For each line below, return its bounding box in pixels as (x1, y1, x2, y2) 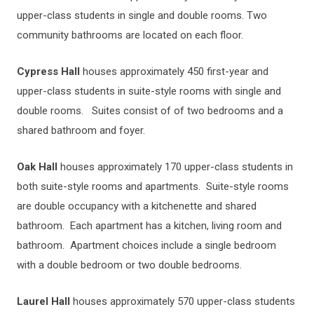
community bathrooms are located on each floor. (17, 28, 246, 41)
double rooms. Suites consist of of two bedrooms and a (17, 104, 283, 117)
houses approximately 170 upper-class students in (57, 160, 293, 173)
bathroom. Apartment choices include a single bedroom (17, 238, 276, 252)
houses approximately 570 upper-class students (70, 294, 295, 308)
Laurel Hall (17, 294, 70, 308)
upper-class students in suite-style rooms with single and (17, 84, 281, 97)
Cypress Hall (17, 64, 80, 78)
